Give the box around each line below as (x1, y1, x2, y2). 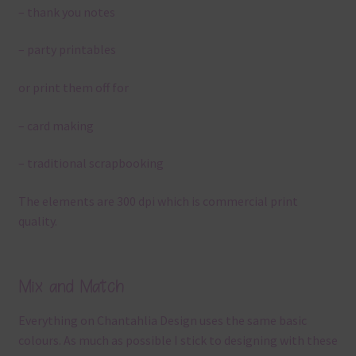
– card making (17, 117, 94, 133)
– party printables (17, 41, 116, 58)
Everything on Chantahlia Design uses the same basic (17, 311, 307, 328)
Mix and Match (17, 274, 124, 298)
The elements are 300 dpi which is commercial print (17, 192, 298, 209)
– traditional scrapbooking (17, 155, 164, 172)
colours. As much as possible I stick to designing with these (17, 331, 338, 348)
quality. (17, 212, 57, 229)
